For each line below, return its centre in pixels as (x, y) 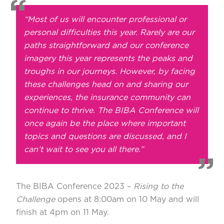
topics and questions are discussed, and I (105, 136)
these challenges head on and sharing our (106, 84)
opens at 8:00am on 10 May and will (127, 199)
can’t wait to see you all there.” (84, 149)
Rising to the (158, 186)
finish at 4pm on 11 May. (62, 212)
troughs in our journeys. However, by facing (109, 71)
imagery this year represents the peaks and (108, 58)
